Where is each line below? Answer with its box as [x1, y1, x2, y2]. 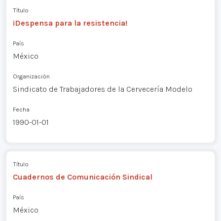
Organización [12, 73, 50, 80]
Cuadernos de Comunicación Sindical [12, 172, 152, 182]
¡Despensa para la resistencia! [12, 18, 127, 28]
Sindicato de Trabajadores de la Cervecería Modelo [12, 84, 192, 94]
